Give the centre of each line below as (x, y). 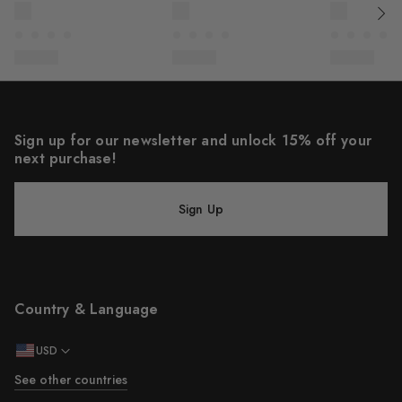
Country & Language (87, 309)
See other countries (71, 379)
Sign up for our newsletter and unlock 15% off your (193, 140)
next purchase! (65, 158)
